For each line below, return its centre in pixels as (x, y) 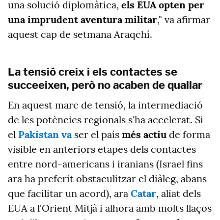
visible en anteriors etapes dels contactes (102, 149)
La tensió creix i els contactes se (93, 72)
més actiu (144, 134)
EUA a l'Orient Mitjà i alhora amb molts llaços (110, 208)
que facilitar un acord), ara (69, 193)
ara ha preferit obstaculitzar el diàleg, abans (107, 179)
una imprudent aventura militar (82, 19)
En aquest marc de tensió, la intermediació (105, 105)
